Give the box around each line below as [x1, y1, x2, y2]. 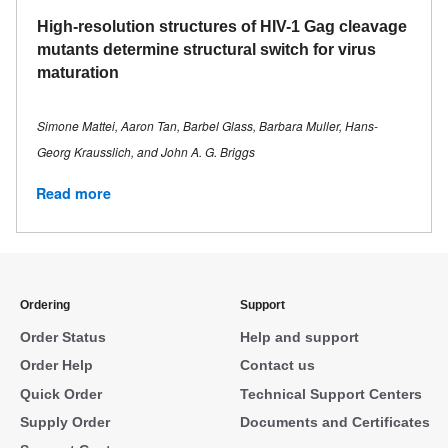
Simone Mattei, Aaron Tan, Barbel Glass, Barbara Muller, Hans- [37, 117, 378, 135]
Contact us [239, 357, 315, 374]
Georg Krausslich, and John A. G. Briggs [37, 143, 255, 161]
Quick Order [20, 385, 102, 402]
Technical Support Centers [239, 385, 422, 402]
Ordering [20, 297, 70, 312]
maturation [37, 64, 119, 82]
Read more [36, 182, 111, 203]
